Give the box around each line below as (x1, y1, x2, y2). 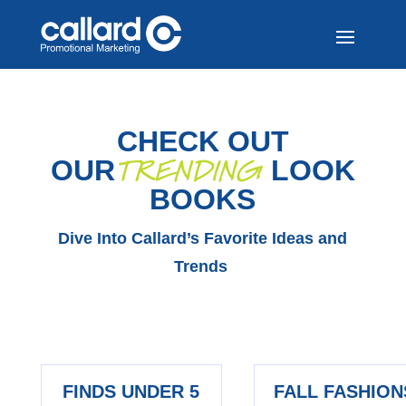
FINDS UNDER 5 (63, 382, 200, 401)
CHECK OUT (116, 125, 289, 158)
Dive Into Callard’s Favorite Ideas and (58, 229, 348, 247)
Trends (173, 257, 232, 275)
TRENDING (114, 144, 271, 197)
